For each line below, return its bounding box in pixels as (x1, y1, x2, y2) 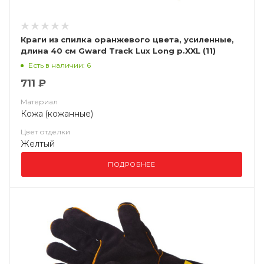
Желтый (21, 138, 55, 149)
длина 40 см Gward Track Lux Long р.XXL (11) (21, 46, 216, 55)
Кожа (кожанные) (21, 108, 93, 119)
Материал (21, 97, 58, 106)
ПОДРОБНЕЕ (107, 160, 156, 169)
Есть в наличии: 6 (28, 60, 91, 70)
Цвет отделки (21, 127, 70, 136)
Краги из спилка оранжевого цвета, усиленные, (21, 35, 234, 44)
